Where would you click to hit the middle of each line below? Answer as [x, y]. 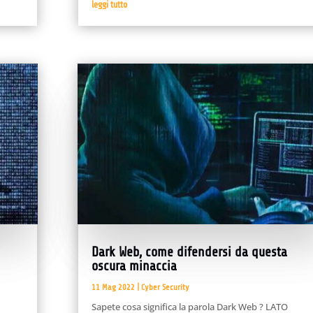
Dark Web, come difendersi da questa [189, 253]
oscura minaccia [134, 267]
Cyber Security [165, 287]
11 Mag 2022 [113, 287]
